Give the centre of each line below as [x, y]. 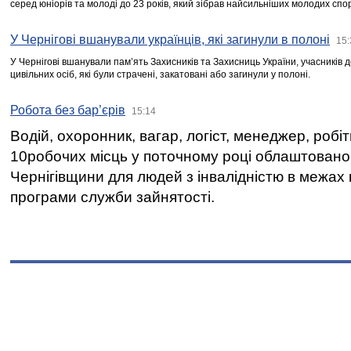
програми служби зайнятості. [112, 197]
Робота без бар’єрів [68, 110]
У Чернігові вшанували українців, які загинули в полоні [170, 40]
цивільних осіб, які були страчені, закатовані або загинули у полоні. [160, 74]
